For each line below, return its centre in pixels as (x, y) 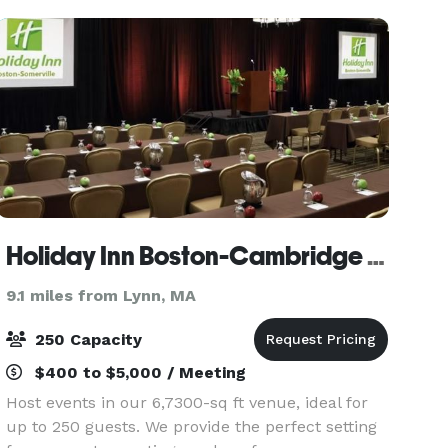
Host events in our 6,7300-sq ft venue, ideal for (187, 402)
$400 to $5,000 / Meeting (138, 372)
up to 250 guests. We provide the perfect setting (192, 426)
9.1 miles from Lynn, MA (101, 295)
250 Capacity (86, 339)
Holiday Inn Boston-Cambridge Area (376, 256)
